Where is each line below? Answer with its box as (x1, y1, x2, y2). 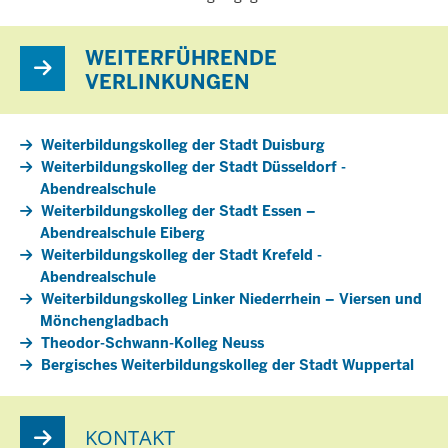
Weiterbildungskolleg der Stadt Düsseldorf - (41, 157, 346, 176)
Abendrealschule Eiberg (40, 223, 205, 242)
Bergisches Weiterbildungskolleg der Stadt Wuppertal (41, 355, 414, 374)
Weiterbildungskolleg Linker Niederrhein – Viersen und (41, 289, 422, 308)
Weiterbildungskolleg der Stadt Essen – (41, 201, 316, 220)
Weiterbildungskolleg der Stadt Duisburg (41, 135, 325, 154)
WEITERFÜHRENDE (85, 44, 277, 71)
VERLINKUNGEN (85, 68, 250, 95)
